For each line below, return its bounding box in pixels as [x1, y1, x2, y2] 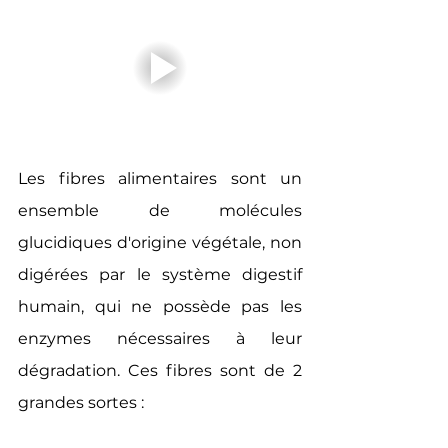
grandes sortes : [18, 393, 144, 412]
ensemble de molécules [18, 201, 302, 220]
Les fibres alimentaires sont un [18, 169, 302, 188]
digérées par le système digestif [18, 265, 302, 284]
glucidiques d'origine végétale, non [18, 233, 302, 252]
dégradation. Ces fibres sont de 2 [18, 361, 302, 380]
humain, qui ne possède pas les [18, 297, 302, 316]
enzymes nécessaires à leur [18, 329, 302, 348]
